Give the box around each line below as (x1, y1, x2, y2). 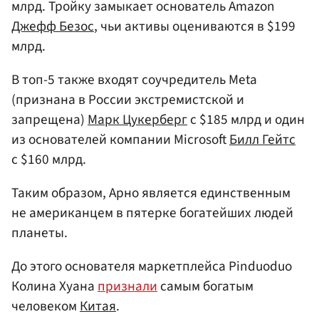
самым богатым (157, 276, 253, 297)
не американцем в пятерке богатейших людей (11, 202, 293, 223)
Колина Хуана (11, 276, 98, 297)
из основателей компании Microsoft (11, 129, 229, 150)
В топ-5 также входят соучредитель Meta (11, 69, 257, 90)
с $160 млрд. (11, 149, 86, 169)
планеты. (11, 222, 68, 243)
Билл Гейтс (229, 129, 296, 150)
